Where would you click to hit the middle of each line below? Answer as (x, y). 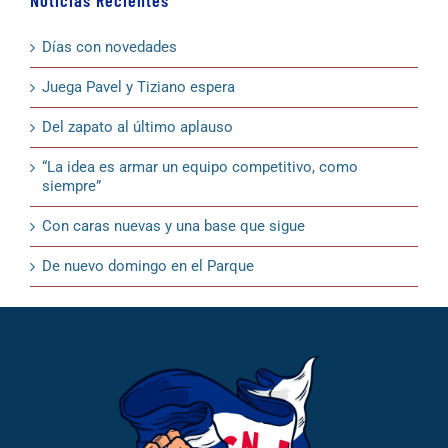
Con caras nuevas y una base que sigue (173, 225)
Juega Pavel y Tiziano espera (138, 86)
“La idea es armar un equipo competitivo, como (199, 166)
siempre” (71, 185)
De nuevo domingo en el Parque (147, 265)
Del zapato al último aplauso (137, 126)
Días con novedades (109, 46)
